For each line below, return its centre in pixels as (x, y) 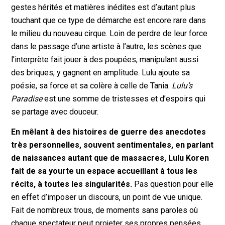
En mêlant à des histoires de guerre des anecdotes (109, 132)
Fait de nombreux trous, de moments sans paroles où (105, 210)
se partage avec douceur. (55, 112)
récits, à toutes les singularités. (72, 184)
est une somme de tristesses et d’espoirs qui (125, 99)
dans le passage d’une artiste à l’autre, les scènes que (106, 47)
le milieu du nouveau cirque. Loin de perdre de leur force (109, 34)
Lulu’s (182, 86)
